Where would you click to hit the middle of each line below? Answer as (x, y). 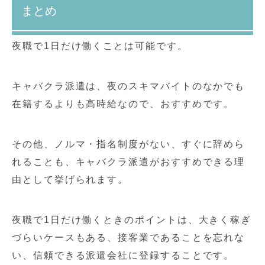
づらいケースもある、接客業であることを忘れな (129, 237)
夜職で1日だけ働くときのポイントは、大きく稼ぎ (132, 219)
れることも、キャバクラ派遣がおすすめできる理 (129, 161)
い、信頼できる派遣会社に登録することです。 (123, 255)
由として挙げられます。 (70, 179)
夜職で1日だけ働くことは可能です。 (100, 46)
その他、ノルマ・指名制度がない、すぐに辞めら (129, 144)
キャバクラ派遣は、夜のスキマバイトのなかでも (129, 86)
